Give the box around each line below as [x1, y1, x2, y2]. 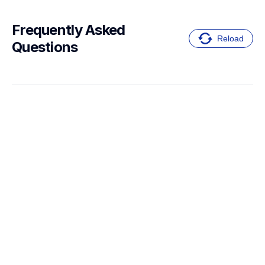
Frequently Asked [12, 21, 125, 39]
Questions [12, 38, 78, 56]
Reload [217, 34, 244, 44]
